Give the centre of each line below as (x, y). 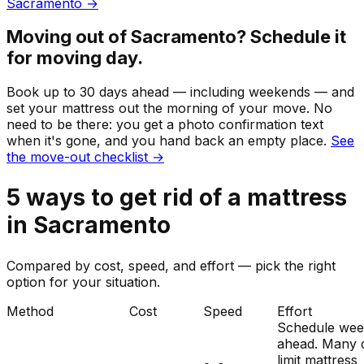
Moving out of (69, 37)
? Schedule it (291, 37)
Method (30, 312)
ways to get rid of (124, 197)
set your (34, 108)
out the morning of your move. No (223, 108)
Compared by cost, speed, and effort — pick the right (171, 266)
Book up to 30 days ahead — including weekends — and (180, 91)
